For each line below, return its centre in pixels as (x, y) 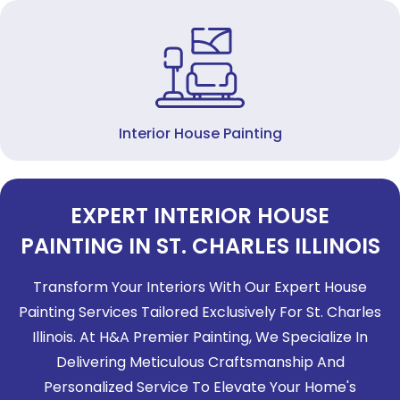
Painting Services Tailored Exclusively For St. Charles (200, 312)
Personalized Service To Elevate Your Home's (200, 387)
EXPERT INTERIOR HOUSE (200, 216)
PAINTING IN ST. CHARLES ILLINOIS (200, 246)
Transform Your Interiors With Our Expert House (200, 287)
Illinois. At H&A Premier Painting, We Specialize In (200, 337)
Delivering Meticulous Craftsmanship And (200, 362)
